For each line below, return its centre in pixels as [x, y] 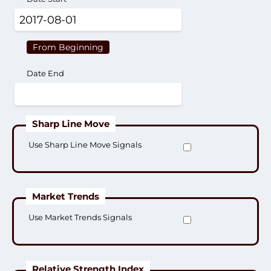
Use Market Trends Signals [80, 217]
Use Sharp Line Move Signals [85, 145]
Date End [45, 73]
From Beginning [68, 47]
